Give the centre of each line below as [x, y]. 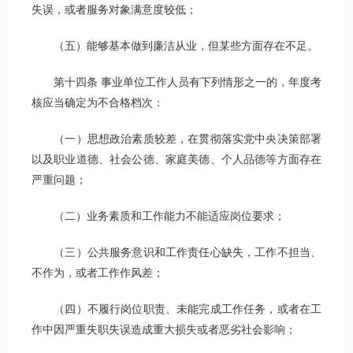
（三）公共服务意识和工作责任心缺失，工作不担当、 [176, 253]
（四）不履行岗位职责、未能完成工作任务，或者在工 [176, 310]
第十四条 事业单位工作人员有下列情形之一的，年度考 [176, 83]
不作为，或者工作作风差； [98, 273]
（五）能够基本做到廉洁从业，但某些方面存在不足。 [175, 46]
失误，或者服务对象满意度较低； [114, 10]
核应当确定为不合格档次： [98, 103]
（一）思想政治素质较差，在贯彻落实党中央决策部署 [176, 139]
